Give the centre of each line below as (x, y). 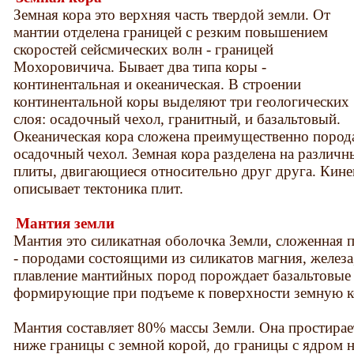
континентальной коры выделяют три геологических (182, 101)
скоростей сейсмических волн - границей (144, 49)
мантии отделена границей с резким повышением (171, 32)
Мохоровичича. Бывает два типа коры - (140, 66)
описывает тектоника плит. (99, 188)
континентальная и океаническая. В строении (158, 84)
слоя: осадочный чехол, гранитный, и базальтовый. (177, 119)
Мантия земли (66, 223)
